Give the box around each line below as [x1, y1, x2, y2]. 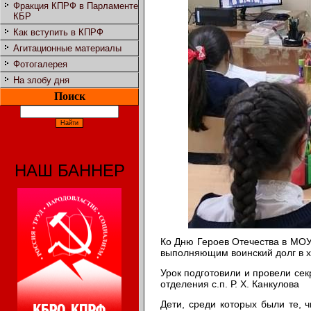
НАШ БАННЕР [14, 161, 125, 180]
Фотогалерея [13, 59, 67, 70]
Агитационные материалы [13, 43, 121, 54]
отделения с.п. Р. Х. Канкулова [160, 278, 299, 289]
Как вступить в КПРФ [13, 27, 103, 38]
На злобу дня [13, 75, 69, 86]
